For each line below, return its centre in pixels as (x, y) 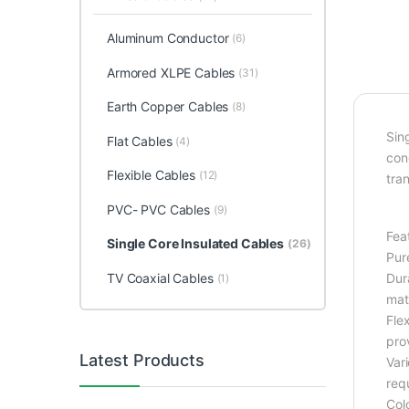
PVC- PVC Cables (158, 209)
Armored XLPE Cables (171, 72)
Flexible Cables (151, 175)
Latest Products (142, 361)
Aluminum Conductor (168, 37)
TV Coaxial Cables (160, 278)
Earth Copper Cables (168, 107)
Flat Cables (139, 141)
